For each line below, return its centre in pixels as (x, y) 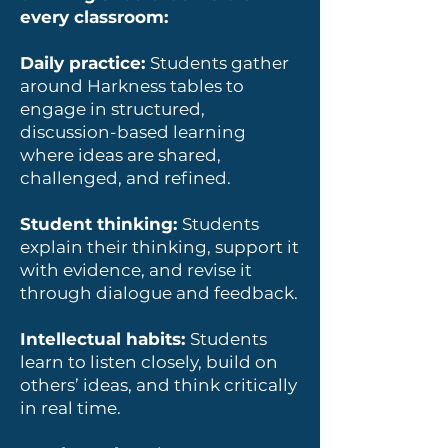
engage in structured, (112, 109)
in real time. (70, 408)
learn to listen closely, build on (149, 362)
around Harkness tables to (132, 86)
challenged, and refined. (125, 178)
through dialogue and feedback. (159, 293)
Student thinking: (101, 224)
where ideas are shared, (120, 155)
